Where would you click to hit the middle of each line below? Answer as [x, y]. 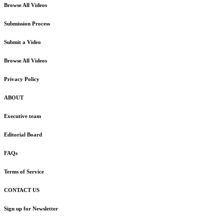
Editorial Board [23, 135]
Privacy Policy [22, 79]
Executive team [22, 116]
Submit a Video [22, 42]
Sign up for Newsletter [31, 209]
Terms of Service [24, 172]
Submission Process [27, 24]
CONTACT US [22, 190]
